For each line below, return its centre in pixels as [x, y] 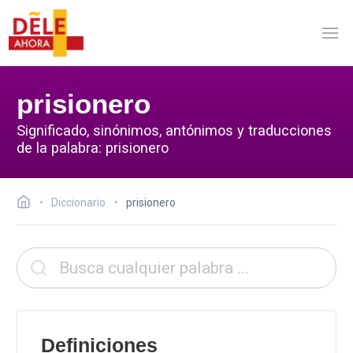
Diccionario [78, 203]
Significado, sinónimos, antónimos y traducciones [174, 130]
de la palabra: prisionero [93, 147]
